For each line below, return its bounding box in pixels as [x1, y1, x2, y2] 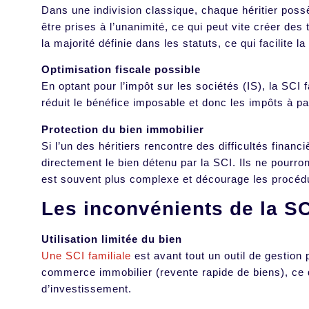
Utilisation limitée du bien [41, 233, 182, 246]
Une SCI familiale [41, 250, 131, 262]
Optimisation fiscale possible [41, 63, 201, 76]
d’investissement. [41, 283, 135, 295]
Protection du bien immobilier [41, 123, 204, 135]
